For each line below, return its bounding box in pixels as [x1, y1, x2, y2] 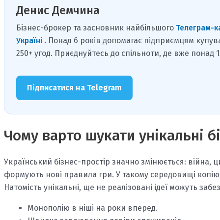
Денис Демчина [16, 3, 100, 18]
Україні [16, 36, 44, 46]
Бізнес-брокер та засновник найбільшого [16, 23, 176, 33]
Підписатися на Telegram [27, 83, 122, 93]
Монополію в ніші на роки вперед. [27, 203, 158, 213]
